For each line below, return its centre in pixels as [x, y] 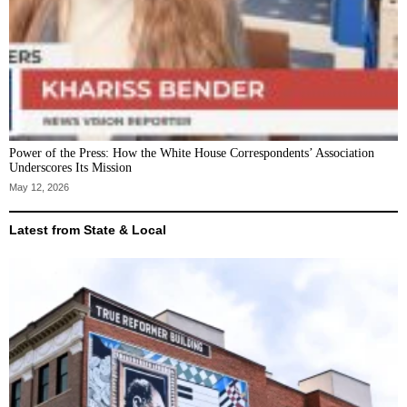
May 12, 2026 [39, 188]
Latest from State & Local [88, 230]
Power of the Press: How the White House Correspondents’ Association [192, 154]
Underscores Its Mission [70, 168]
